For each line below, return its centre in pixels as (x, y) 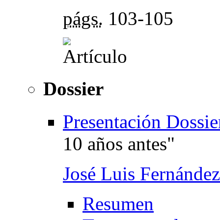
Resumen (118, 203)
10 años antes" (119, 143)
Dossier (73, 89)
